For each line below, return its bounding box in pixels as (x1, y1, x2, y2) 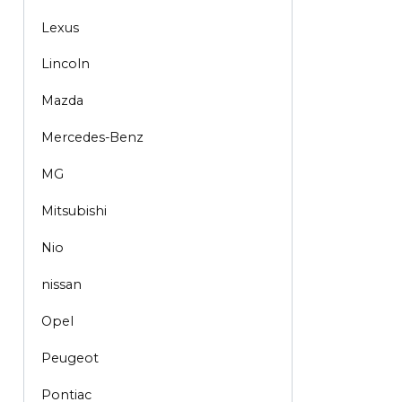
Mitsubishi (40, 203, 107, 220)
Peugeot (40, 349, 99, 366)
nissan (40, 276, 82, 293)
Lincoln (40, 56, 90, 73)
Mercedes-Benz (40, 129, 144, 146)
